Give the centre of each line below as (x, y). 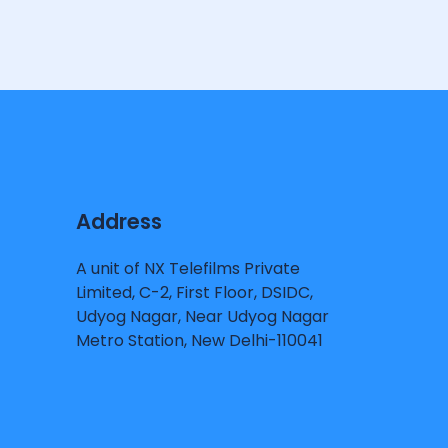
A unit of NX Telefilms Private (188, 268)
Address (119, 221)
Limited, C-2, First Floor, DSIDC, (194, 292)
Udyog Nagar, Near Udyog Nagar (202, 316)
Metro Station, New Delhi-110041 (199, 340)
